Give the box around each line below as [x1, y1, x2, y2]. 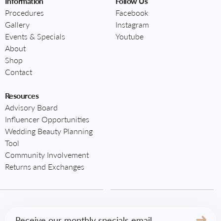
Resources [5, 89, 38, 101]
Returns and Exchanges [5, 160, 84, 172]
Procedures [5, 6, 44, 18]
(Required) [25, 210, 54, 220]
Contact [5, 66, 32, 77]
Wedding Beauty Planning [5, 125, 93, 137]
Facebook [115, 6, 148, 18]
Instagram [115, 18, 149, 30]
